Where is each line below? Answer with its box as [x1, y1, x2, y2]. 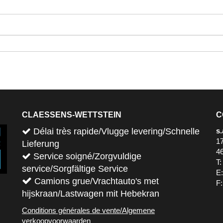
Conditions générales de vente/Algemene [22, 206, 155, 215]
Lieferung [22, 139, 59, 149]
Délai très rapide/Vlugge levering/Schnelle [31, 126, 200, 136]
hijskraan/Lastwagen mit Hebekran [22, 189, 159, 199]
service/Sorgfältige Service [22, 164, 128, 174]
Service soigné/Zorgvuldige [31, 151, 141, 161]
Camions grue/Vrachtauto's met [32, 176, 159, 186]
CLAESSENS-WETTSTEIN [22, 111, 121, 119]
